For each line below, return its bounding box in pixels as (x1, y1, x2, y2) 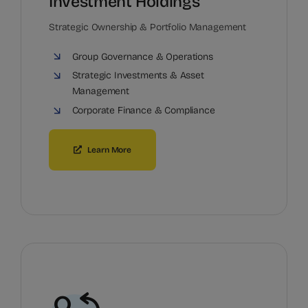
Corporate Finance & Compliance (71, 104, 215, 117)
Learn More (87, 145, 132, 155)
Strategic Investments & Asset (71, 69, 204, 82)
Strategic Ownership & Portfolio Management (49, 21, 247, 33)
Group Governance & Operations (71, 50, 213, 63)
